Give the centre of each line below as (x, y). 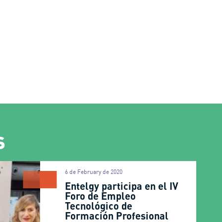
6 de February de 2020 (94, 172)
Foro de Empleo (101, 196)
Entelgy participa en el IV (122, 186)
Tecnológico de (99, 206)
